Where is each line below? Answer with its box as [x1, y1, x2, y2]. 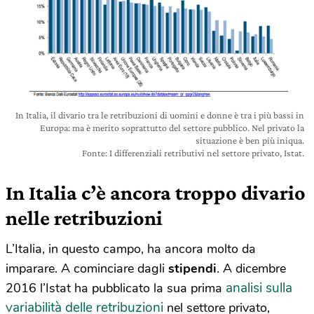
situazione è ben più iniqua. [196, 135, 304, 146]
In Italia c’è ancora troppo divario [6, 181, 306, 205]
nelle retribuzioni [6, 206, 163, 230]
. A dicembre [217, 260, 286, 278]
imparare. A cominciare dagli [6, 260, 168, 278]
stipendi [168, 260, 217, 278]
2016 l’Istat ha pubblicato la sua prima [6, 280, 226, 297]
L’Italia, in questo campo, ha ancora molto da [6, 240, 256, 258]
